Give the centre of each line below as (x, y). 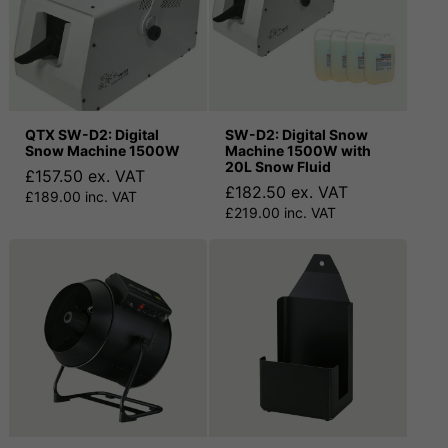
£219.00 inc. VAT (280, 213)
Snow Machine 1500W (102, 151)
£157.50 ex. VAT (85, 176)
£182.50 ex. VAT (286, 192)
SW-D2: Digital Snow (296, 135)
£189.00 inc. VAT (81, 197)
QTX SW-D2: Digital (92, 135)
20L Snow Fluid (278, 167)
